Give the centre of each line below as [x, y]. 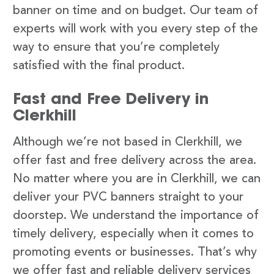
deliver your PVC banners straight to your [128, 197]
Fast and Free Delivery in [111, 98]
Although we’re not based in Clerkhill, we [128, 142]
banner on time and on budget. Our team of [135, 11]
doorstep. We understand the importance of [136, 216]
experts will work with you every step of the [135, 29]
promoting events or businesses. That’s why [135, 252]
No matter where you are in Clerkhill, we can [137, 179]
